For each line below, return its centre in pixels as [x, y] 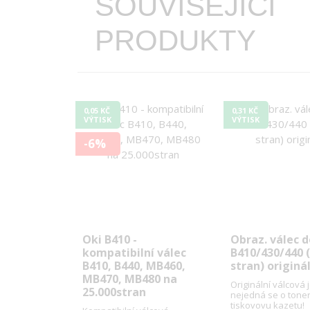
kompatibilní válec [134, 252]
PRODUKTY [175, 40]
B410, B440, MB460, [134, 265]
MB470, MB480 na [130, 279]
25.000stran [114, 292]
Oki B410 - [110, 239]
